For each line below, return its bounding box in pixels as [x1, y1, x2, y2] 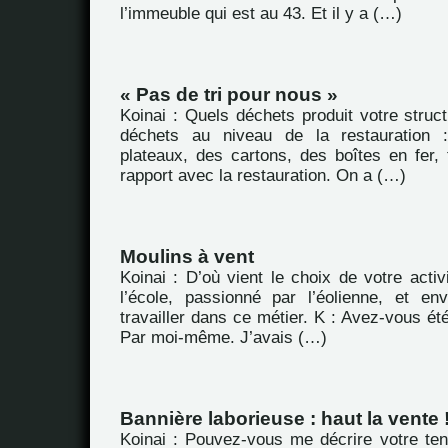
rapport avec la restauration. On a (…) [120, 166, 406, 185]
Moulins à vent [120, 246, 254, 267]
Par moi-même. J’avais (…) [120, 328, 327, 347]
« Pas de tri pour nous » [120, 84, 338, 105]
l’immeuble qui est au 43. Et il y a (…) [120, 4, 402, 23]
